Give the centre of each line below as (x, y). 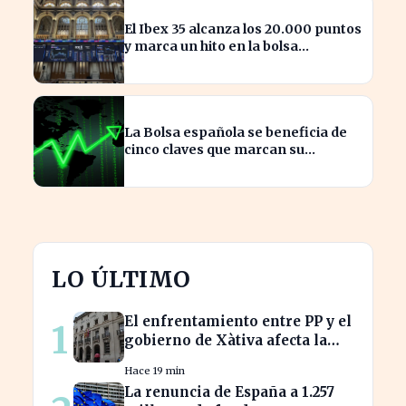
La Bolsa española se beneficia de (236, 132)
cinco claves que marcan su (214, 149)
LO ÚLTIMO (121, 279)
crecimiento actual (186, 166)
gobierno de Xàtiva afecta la (226, 340)
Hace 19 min (155, 370)
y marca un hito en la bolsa (211, 46)
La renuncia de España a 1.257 (229, 391)
